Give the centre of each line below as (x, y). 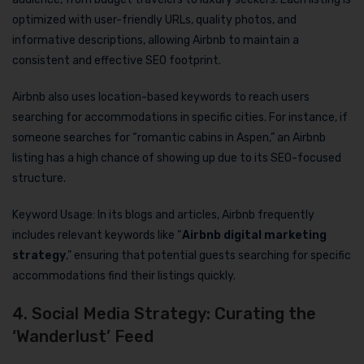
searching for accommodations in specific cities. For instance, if (180, 117)
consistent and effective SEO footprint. (117, 60)
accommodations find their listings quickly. (124, 275)
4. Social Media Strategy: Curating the (164, 313)
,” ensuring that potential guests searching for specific (208, 255)
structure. (39, 178)
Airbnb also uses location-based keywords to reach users (161, 97)
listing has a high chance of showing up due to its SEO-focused (177, 158)
